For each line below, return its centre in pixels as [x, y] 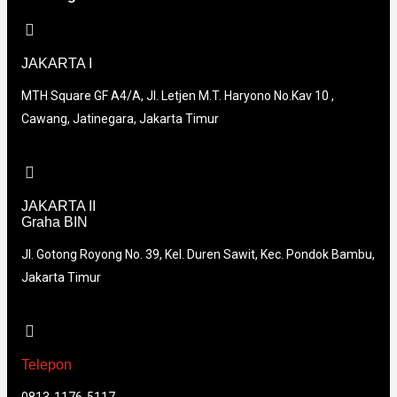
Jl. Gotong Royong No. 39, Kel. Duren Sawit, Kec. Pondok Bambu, [198, 254]
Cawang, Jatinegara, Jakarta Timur [120, 119]
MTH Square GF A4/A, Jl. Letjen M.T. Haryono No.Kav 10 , [178, 96]
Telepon [47, 365]
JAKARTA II [58, 206]
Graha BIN [54, 222]
